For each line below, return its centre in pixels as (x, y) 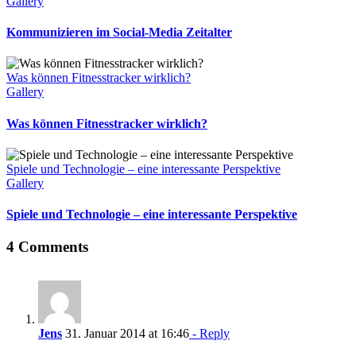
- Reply (209, 334)
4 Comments (47, 247)
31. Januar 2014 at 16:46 (126, 334)
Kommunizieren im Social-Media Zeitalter (119, 33)
